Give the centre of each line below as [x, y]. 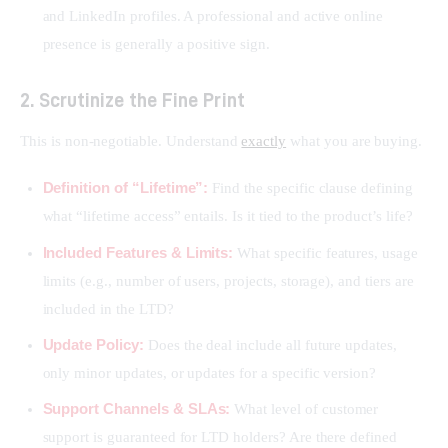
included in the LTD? [108, 308]
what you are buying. [354, 140]
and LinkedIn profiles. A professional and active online [213, 15]
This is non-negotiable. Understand [131, 140]
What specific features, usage [325, 252]
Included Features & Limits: [138, 252]
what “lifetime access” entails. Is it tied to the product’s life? [227, 216]
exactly [264, 140]
